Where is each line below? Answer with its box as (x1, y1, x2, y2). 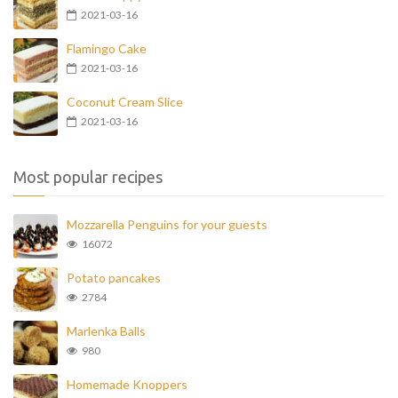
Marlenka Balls (67, 323, 146, 338)
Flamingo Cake (67, 41, 147, 56)
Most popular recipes (13, 168, 163, 186)
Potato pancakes (67, 270, 161, 285)
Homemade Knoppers (67, 377, 187, 392)
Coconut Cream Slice (67, 94, 183, 109)
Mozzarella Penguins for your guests (67, 217, 267, 232)
